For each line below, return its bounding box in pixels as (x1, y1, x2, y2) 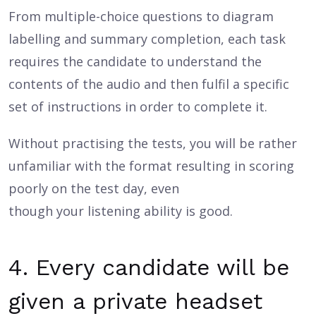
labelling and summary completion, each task (8, 30, 286, 47)
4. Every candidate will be (8, 254, 289, 281)
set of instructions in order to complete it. (8, 98, 267, 115)
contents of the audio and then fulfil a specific (8, 75, 289, 92)
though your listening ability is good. (8, 202, 233, 219)
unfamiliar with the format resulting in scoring (8, 157, 294, 174)
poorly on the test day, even (8, 180, 179, 197)
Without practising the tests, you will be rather (8, 135, 297, 152)
